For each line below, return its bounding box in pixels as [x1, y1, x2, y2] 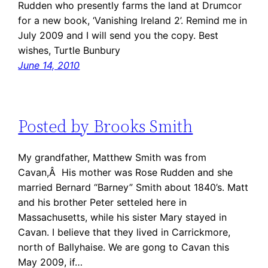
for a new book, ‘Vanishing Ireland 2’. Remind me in [18, 14, 248, 26]
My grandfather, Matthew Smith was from [18, 151, 207, 164]
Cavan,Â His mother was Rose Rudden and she [18, 166, 233, 179]
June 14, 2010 [18, 59, 80, 71]
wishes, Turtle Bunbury [18, 44, 121, 56]
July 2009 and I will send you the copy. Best [18, 29, 219, 41]
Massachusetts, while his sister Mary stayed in [18, 211, 227, 224]
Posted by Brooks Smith [18, 115, 193, 138]
